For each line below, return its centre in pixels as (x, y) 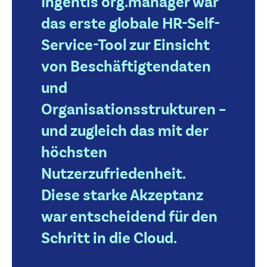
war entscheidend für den (129, 217)
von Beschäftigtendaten (126, 67)
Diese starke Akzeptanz (122, 196)
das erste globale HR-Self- (130, 24)
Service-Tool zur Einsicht (125, 46)
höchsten (74, 153)
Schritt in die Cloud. (109, 239)
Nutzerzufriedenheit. (113, 174)
